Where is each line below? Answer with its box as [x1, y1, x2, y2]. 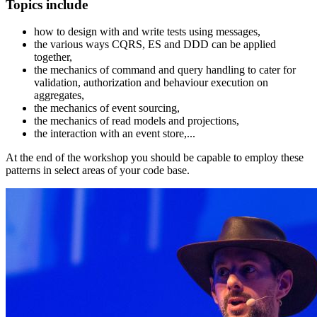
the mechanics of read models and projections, [34, 115, 239, 127]
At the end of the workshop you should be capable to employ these [6, 151, 304, 164]
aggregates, [34, 89, 84, 102]
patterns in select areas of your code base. [6, 164, 190, 177]
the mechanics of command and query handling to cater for [34, 64, 296, 76]
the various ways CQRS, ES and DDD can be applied [34, 38, 276, 51]
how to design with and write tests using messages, [34, 25, 260, 38]
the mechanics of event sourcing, [34, 102, 180, 115]
